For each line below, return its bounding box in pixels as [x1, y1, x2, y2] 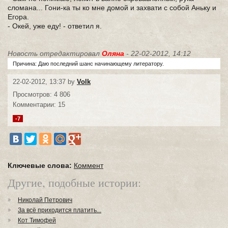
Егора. [8, 13, 29, 21]
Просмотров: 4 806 [13, 91, 70, 98]
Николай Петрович [18, 196, 72, 204]
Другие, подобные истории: [8, 175, 141, 190]
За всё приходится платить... [18, 207, 101, 214]
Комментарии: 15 [13, 101, 65, 108]
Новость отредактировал [8, 49, 102, 58]
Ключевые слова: [8, 161, 72, 169]
